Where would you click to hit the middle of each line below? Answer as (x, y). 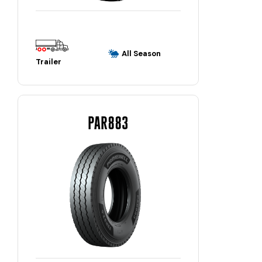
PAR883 (108, 123)
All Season (141, 53)
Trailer (49, 61)
